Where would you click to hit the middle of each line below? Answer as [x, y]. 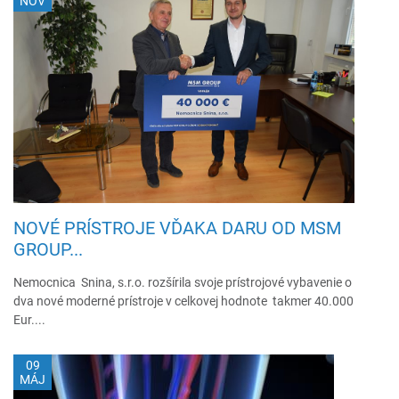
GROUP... [48, 248]
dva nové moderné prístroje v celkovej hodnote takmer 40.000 [183, 300]
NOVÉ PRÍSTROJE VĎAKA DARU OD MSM [177, 227]
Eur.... [29, 319]
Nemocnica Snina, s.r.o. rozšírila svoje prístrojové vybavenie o [183, 281]
